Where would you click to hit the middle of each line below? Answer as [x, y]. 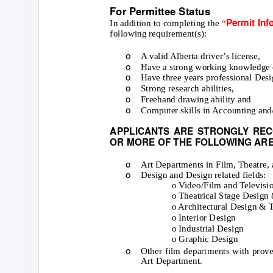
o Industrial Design [208, 228]
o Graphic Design [205, 239]
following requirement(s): [158, 33]
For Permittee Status [160, 11]
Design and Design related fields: [203, 175]
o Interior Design [204, 218]
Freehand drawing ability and [196, 99]
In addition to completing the [166, 23]
